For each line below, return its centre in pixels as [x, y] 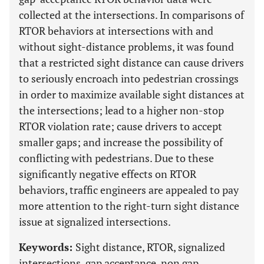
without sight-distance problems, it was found [126, 47]
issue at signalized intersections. [95, 222]
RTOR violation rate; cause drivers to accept [121, 126]
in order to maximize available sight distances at [132, 94]
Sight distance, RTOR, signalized [150, 247]
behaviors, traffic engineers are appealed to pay [129, 190]
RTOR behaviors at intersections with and [116, 31]
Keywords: [47, 247]
